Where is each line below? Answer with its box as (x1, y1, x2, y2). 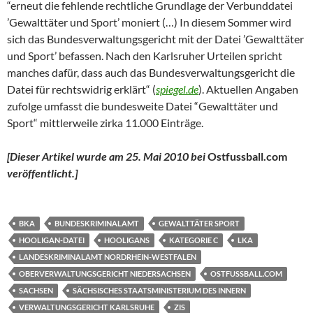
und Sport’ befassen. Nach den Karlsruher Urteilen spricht (7, 49, 282, 63)
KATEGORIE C (169, 235, 218, 245)
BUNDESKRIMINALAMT (54, 219, 139, 228)
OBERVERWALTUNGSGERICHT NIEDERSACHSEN (19, 269, 191, 279)
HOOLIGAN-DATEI (19, 235, 85, 245)
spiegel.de (156, 82, 198, 96)
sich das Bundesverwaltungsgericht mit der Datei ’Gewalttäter (7, 32, 304, 46)
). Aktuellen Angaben (198, 82, 298, 96)
